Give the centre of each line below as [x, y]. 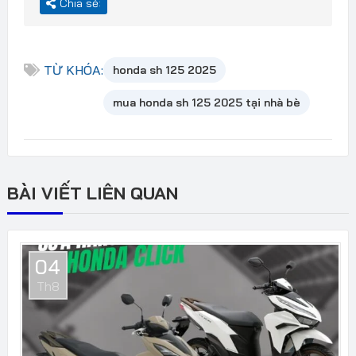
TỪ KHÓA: [73, 70]
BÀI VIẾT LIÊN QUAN [92, 193]
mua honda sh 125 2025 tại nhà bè [206, 102]
